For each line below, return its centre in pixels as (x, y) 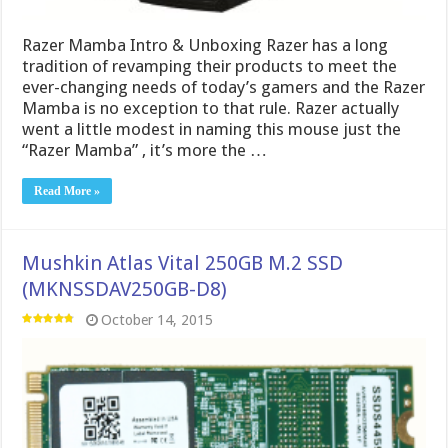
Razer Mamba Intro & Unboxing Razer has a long (205, 45)
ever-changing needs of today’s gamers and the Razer (224, 87)
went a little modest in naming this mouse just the (212, 129)
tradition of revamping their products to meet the (210, 66)
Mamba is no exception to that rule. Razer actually (211, 108)
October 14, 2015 (157, 320)
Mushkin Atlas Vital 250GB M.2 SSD (183, 263)
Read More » (67, 191)
